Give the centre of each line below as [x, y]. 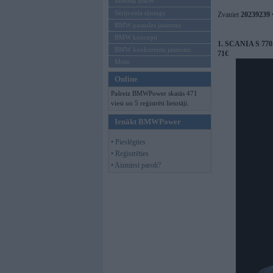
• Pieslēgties [128, 142]
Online [126, 79]
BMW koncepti [136, 37]
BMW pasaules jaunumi [148, 25]
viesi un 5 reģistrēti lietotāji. [150, 103]
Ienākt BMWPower [148, 122]
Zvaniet [229, 15]
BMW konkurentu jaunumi [153, 49]
